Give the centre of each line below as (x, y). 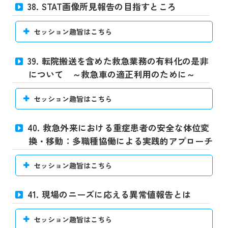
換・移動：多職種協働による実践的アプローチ (120, 140)
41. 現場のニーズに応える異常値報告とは (109, 194)
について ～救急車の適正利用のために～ (112, 74)
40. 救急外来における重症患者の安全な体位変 (118, 127)
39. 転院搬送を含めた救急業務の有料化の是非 (118, 61)
